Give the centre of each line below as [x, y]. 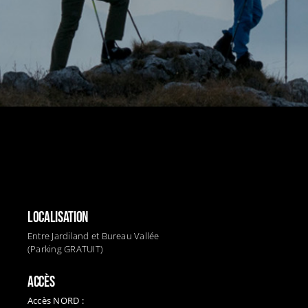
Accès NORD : [55, 300]
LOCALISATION [57, 217]
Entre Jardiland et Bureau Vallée [93, 235]
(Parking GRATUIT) [65, 249]
